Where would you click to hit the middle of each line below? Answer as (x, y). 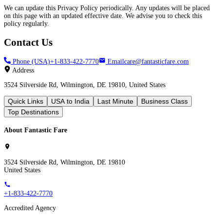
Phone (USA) (30, 62)
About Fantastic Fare (36, 130)
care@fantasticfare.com (156, 62)
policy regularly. (27, 24)
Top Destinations (33, 112)
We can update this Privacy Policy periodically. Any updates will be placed (107, 8)
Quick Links (26, 101)
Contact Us (28, 42)
